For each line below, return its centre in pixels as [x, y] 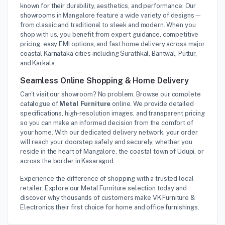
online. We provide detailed [152, 104]
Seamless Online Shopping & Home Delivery [104, 81]
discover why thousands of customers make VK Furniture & [107, 198]
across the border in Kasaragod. [68, 161]
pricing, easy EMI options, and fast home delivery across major [113, 44]
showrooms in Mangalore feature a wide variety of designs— [111, 15]
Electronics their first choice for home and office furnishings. [110, 207]
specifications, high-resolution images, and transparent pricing [113, 113]
